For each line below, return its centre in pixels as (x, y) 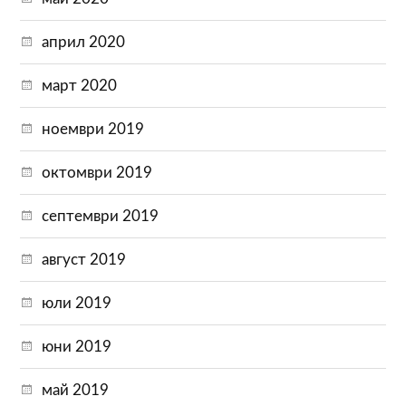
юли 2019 (77, 303)
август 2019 (84, 259)
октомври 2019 (97, 172)
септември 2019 (101, 216)
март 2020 (80, 85)
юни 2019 (77, 346)
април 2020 (84, 42)
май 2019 (76, 390)
